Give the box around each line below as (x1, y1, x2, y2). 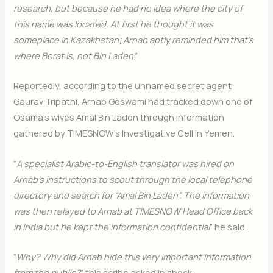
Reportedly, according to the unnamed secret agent (13, 79, 232, 92)
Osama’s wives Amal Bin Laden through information (13, 111, 225, 124)
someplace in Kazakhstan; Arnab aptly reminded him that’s (13, 34, 254, 46)
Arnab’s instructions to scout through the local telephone (13, 172, 253, 185)
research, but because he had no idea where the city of (13, 2, 243, 15)
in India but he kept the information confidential (13, 220, 210, 233)
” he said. (210, 220, 247, 233)
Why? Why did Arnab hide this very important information (16, 250, 252, 263)
